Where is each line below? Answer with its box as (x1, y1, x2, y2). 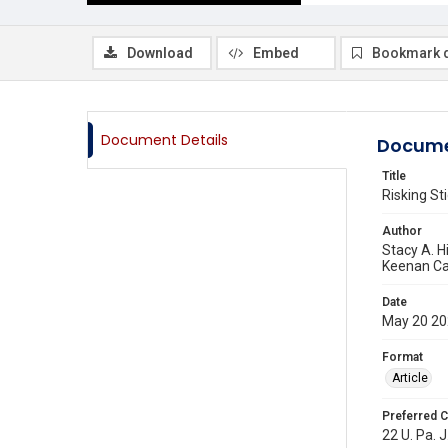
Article (392, 371, 428, 385)
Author (382, 224, 422, 238)
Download (127, 45, 193, 61)
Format (382, 350, 423, 364)
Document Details (101, 130, 228, 150)
